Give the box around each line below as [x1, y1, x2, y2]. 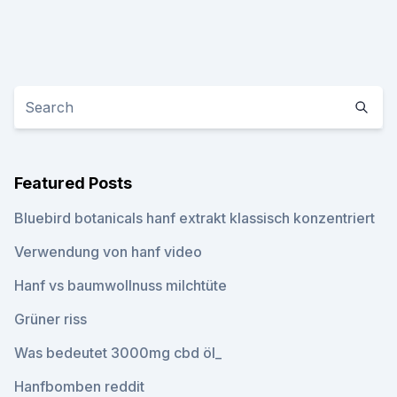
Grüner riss [14, 310, 87, 328]
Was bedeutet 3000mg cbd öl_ [14, 344, 222, 362]
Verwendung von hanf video [14, 243, 202, 261]
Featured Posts [14, 174, 132, 192]
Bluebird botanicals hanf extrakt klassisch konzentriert [14, 209, 375, 227]
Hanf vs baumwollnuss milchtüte [14, 276, 227, 294]
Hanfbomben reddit [14, 378, 144, 395]
